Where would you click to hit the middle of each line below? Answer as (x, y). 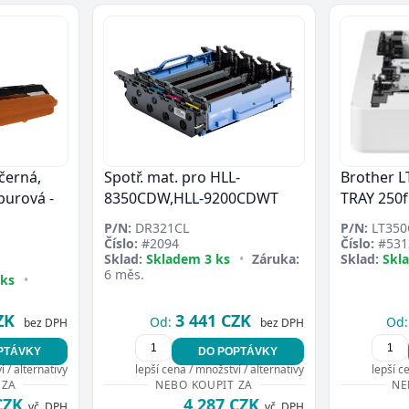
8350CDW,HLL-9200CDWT (191, 198)
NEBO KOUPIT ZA (204, 385)
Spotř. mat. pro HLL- (172, 177)
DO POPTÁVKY (238, 351)
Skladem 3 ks (188, 259)
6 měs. (124, 274)
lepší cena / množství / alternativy (220, 369)
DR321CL (160, 228)
